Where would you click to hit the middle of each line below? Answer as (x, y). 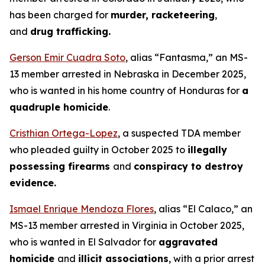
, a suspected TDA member (179, 133)
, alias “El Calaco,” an (203, 209)
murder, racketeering (163, 15)
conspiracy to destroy (188, 166)
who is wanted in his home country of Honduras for (126, 91)
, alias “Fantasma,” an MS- (187, 57)
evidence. (33, 183)
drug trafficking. (70, 31)
